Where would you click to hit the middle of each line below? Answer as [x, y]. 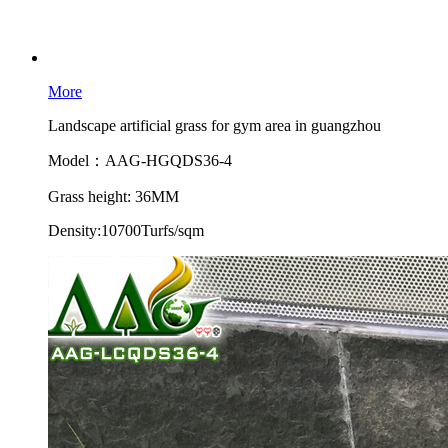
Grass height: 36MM [113, 196]
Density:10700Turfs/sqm [126, 230]
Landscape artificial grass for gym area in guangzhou [214, 125]
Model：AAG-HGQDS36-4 [140, 160]
